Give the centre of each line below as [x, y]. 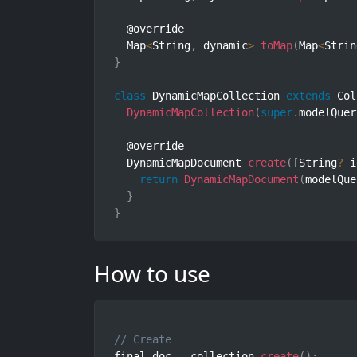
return [159, 180]
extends [308, 96]
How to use [152, 274]
